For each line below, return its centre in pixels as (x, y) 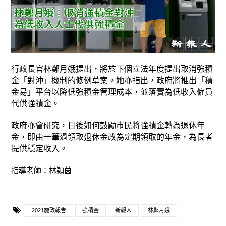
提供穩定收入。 (39, 148)
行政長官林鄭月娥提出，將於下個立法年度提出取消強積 (112, 69)
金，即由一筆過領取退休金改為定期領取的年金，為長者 (112, 137)
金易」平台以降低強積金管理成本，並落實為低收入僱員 (112, 92)
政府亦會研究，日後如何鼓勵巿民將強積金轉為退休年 (108, 125)
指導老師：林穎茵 (41, 170)
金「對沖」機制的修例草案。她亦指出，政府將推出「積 (112, 80)
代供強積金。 (35, 103)
